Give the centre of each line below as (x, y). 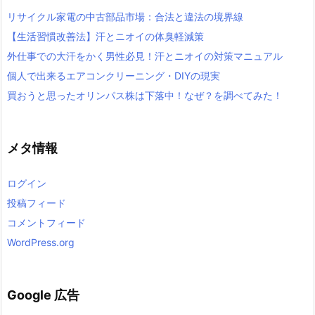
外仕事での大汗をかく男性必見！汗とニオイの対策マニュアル (145, 56)
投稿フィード (37, 203)
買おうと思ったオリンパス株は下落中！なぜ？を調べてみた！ (145, 95)
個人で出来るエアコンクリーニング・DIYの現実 (114, 75)
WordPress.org (41, 243)
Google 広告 (43, 295)
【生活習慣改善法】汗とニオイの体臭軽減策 (105, 36)
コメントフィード (46, 223)
